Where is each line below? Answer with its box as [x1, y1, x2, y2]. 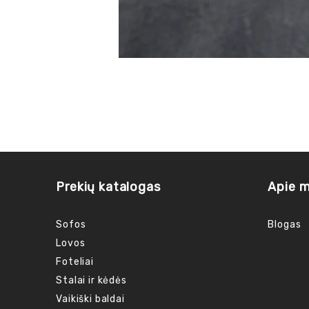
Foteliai [56, 255, 94, 268]
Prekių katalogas [56, 179, 161, 195]
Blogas [268, 218, 301, 230]
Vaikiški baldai [56, 292, 125, 305]
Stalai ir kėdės [56, 274, 127, 286]
